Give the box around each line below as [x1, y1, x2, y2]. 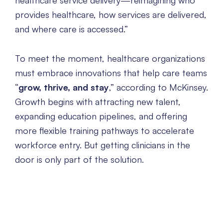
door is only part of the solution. [15, 154, 144, 165]
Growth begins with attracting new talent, [15, 96, 181, 108]
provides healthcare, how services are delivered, [15, 9, 207, 20]
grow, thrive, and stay [18, 82, 109, 93]
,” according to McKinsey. [109, 82, 208, 93]
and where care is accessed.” [15, 23, 128, 35]
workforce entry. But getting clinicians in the [15, 139, 190, 151]
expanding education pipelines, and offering [15, 111, 187, 122]
